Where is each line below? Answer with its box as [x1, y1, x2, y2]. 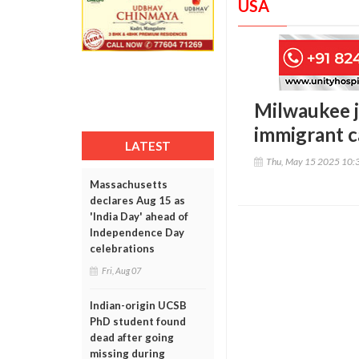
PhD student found [90, 315, 186, 328]
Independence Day [90, 226, 184, 239]
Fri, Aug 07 [102, 265, 141, 276]
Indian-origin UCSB [90, 299, 187, 312]
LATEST [125, 139, 171, 153]
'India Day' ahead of [90, 210, 188, 223]
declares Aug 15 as [90, 194, 185, 207]
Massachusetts [90, 178, 167, 191]
